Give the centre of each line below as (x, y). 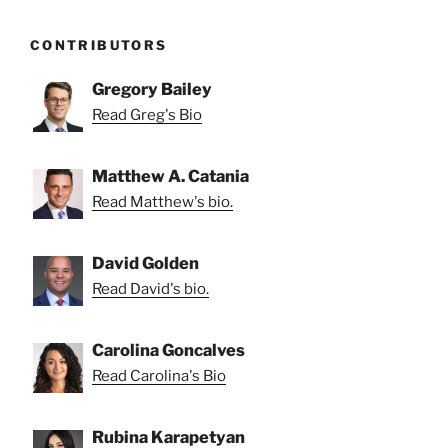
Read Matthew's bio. (162, 202)
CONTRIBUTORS (99, 44)
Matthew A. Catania (170, 176)
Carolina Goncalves (168, 350)
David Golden (145, 263)
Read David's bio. (150, 289)
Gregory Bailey (152, 89)
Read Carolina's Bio (159, 376)
